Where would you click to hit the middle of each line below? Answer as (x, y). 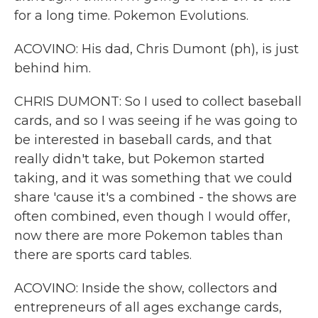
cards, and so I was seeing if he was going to (156, 121)
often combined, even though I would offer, (152, 216)
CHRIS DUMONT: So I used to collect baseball (158, 102)
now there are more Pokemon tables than (149, 236)
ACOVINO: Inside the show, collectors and (146, 288)
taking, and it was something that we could (153, 178)
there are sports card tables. (103, 255)
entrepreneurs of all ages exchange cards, (148, 307)
